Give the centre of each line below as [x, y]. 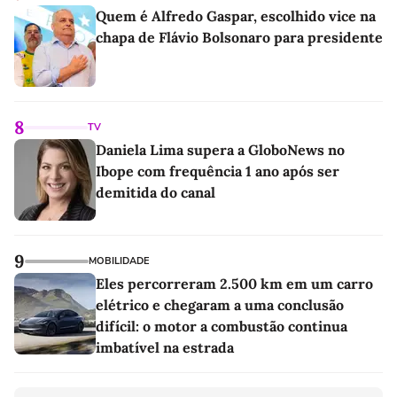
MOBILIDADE [119, 261]
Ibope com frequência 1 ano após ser [218, 171]
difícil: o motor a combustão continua [222, 326]
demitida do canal [156, 192]
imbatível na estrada [165, 347]
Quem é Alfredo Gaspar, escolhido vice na [236, 16]
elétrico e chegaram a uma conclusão [220, 304]
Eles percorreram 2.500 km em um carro [234, 283]
